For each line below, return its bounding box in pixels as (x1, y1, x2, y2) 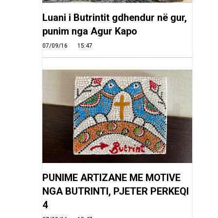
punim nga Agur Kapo (42, 25, 137, 37)
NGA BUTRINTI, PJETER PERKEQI (42, 185, 189, 197)
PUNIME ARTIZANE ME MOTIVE (42, 171, 181, 183)
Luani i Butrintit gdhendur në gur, (42, 11, 187, 23)
